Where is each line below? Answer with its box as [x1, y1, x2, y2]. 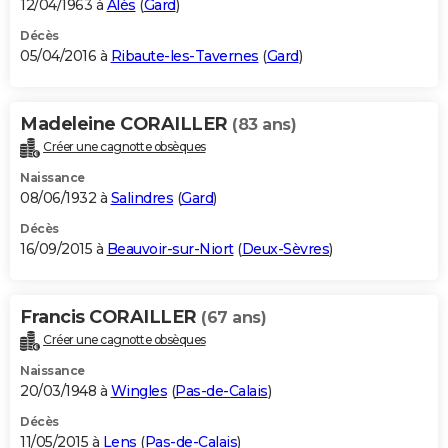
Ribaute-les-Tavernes [110, 47, 259, 66]
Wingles [110, 381, 167, 400]
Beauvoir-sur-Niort [106, 240, 234, 259]
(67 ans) [201, 308, 266, 328]
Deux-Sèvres [241, 240, 329, 259]
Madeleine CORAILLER [20, 113, 232, 136]
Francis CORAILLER [20, 306, 201, 329]
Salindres [110, 189, 173, 208]
